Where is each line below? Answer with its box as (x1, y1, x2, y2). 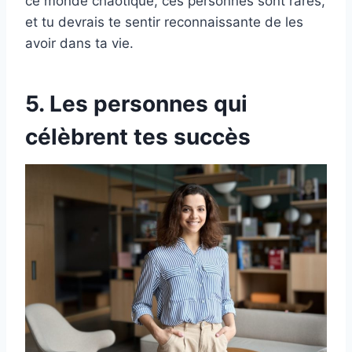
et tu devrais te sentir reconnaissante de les (25, 14, 303, 31)
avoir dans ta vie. (25, 35, 134, 52)
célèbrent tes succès (25, 123, 251, 151)
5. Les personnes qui (25, 90, 247, 118)
